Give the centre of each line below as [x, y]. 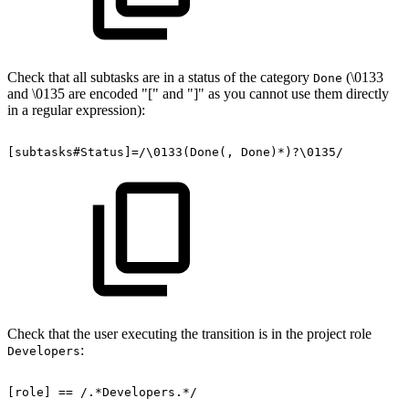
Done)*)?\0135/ [292, 152]
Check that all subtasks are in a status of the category [160, 78]
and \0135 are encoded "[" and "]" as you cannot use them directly [198, 94]
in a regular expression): [76, 110]
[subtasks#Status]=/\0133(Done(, [121, 152]
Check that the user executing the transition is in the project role [189, 334]
